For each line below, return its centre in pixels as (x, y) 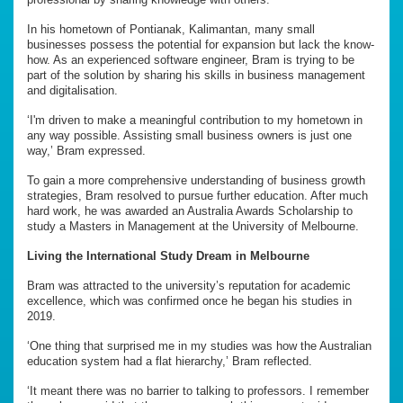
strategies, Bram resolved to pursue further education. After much (197, 196)
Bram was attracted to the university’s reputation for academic (189, 286)
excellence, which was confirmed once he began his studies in (189, 301)
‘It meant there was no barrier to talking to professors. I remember (198, 391)
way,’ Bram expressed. (86, 151)
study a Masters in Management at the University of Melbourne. (193, 227)
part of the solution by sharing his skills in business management (196, 76)
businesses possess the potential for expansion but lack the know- (201, 45)
